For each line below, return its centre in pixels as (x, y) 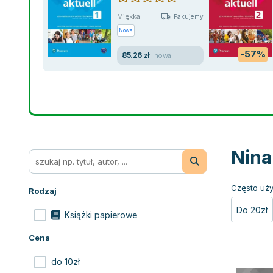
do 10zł (66, 262)
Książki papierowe (101, 215)
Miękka (129, 16)
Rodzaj (43, 191)
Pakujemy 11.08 (196, 16)
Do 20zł (252, 210)
